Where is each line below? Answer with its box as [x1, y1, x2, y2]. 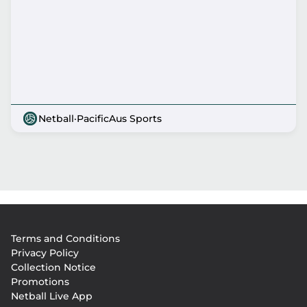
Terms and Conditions [11, 232, 120, 245]
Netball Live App [11, 290, 93, 302]
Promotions [11, 275, 69, 288]
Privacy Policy [11, 247, 79, 259]
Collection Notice [11, 261, 96, 273]
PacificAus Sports [77, 112, 162, 125]
